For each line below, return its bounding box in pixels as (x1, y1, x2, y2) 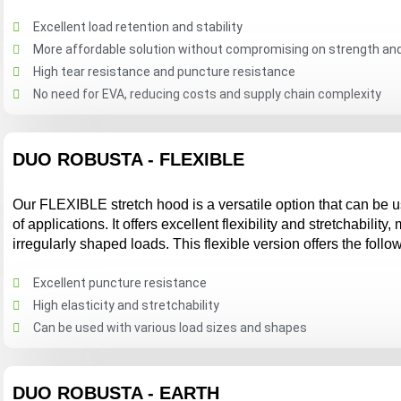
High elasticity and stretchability (32, 298, 219, 312)
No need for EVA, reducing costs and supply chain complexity (32, 87, 381, 101)
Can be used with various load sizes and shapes (32, 320, 307, 335)
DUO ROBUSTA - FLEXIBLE (13, 149, 245, 169)
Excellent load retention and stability (32, 20, 243, 34)
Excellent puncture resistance (32, 276, 207, 290)
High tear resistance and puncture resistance (32, 64, 295, 79)
